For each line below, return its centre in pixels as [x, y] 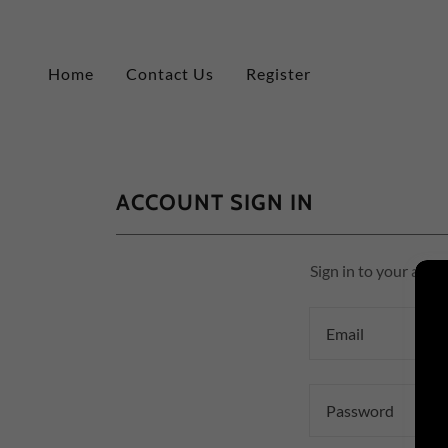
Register [279, 73]
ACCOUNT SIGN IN [215, 202]
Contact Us [170, 73]
